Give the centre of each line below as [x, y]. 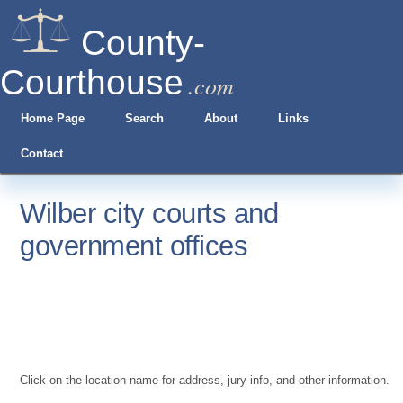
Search [144, 118]
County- [143, 43]
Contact [41, 153]
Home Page [52, 118]
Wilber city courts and [149, 214]
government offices [134, 246]
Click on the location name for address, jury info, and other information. [205, 380]
